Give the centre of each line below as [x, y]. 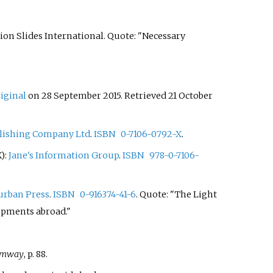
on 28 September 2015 [73, 96]
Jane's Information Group [63, 156]
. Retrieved [144, 96]
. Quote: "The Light [176, 194]
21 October [190, 96]
